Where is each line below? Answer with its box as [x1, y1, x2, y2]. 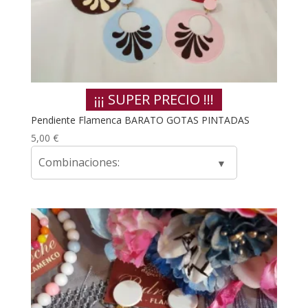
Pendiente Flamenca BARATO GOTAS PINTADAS [30, 113, 250, 127]
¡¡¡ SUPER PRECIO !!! [93, 90, 214, 109]
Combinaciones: [38, 155, 120, 170]
